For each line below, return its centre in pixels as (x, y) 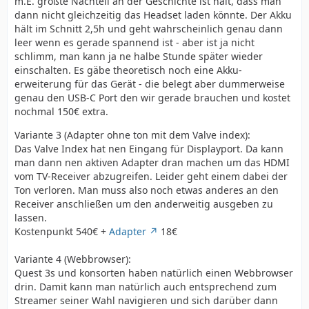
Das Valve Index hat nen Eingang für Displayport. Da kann (149, 149)
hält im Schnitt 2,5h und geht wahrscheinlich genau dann (149, 29)
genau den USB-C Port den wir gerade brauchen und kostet (152, 98)
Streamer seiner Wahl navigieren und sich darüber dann (146, 300)
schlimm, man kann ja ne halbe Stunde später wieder (139, 56)
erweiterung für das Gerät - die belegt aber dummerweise (150, 84)
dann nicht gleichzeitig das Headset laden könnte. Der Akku (153, 15)
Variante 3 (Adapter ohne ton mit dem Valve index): (132, 135)
